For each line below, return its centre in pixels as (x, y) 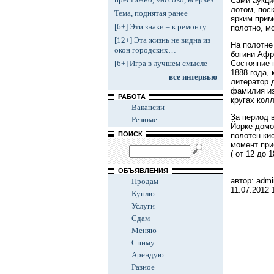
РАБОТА (132, 97)
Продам (145, 181)
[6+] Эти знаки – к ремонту (161, 27)
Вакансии (148, 107)
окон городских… (145, 50)
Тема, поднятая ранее (151, 13)
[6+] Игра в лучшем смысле (161, 63)
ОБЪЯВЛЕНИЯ (143, 171)
